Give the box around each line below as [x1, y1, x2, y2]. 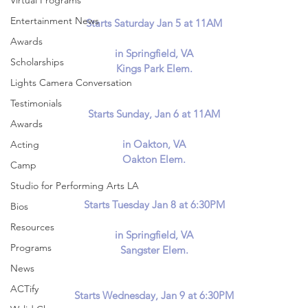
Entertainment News [10, 14, 99, 27]
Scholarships [10, 56, 64, 68]
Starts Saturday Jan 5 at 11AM [86, 16, 222, 30]
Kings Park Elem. [115, 61, 192, 75]
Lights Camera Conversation [10, 76, 132, 89]
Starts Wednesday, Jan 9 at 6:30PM [74, 288, 234, 302]
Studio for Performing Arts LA [10, 179, 139, 192]
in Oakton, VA [122, 137, 186, 151]
